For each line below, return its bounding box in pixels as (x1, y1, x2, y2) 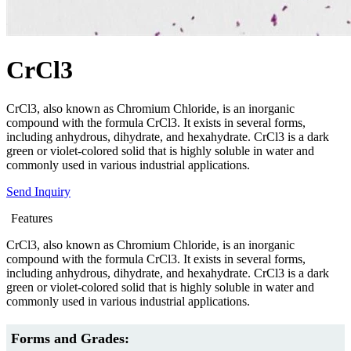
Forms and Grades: (11, 330, 129, 346)
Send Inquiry (6, 184, 71, 198)
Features (11, 211, 52, 225)
